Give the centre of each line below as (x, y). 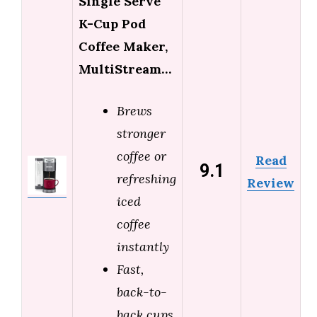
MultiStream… (125, 69)
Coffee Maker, (123, 47)
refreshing (146, 179)
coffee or (142, 156)
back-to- (142, 292)
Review (271, 183)
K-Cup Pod (112, 24)
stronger (141, 134)
